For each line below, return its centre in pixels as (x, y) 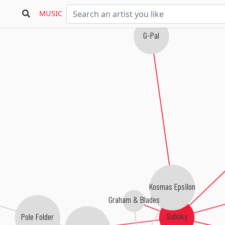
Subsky (177, 216)
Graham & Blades (133, 200)
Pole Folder (36, 216)
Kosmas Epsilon (170, 186)
